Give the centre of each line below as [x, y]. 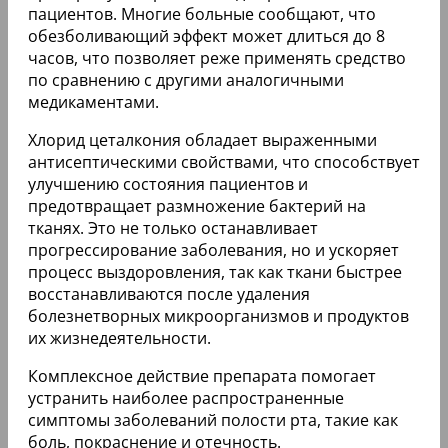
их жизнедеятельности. [119, 337]
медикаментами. [93, 101]
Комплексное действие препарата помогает [202, 375]
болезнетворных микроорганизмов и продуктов [218, 315]
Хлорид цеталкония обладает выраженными [202, 139]
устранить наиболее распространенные [186, 397]
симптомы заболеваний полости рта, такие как [213, 419]
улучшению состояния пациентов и [168, 183]
